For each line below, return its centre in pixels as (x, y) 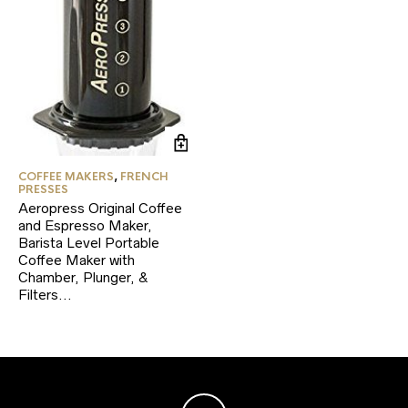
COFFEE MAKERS (66, 176)
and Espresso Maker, (85, 225)
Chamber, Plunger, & (83, 277)
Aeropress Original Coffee (100, 208)
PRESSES (43, 189)
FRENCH (144, 176)
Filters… (45, 294)
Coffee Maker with (76, 260)
